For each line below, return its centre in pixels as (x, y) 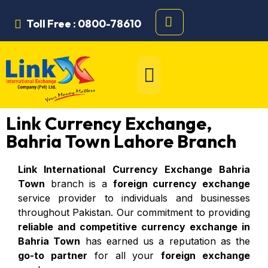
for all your (124, 255)
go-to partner (53, 255)
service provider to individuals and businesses (134, 198)
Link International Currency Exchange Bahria (134, 169)
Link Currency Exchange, (109, 123)
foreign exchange (206, 255)
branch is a (79, 183)
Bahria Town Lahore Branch (121, 141)
